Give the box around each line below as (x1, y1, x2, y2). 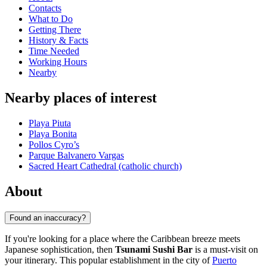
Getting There (29, 24, 81, 35)
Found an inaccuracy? (10, 213, 86, 222)
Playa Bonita (29, 129, 77, 139)
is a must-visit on (193, 244, 258, 254)
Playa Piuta (29, 118, 71, 129)
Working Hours (29, 57, 87, 67)
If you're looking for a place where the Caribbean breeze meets (5, 233, 240, 244)
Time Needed (29, 46, 79, 57)
